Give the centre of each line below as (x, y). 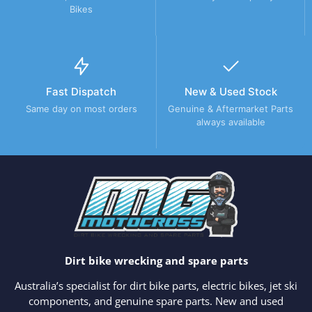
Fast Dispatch (81, 91)
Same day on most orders (81, 108)
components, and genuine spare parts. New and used (156, 301)
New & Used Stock (231, 91)
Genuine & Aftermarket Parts (231, 108)
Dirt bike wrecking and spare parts (156, 261)
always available (231, 122)
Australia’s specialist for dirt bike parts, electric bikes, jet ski (156, 286)
